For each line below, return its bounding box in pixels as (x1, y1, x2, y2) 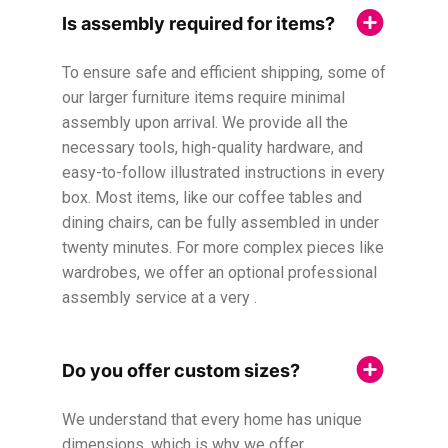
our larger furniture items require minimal (62, 88, 345, 108)
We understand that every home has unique (62, 410, 362, 430)
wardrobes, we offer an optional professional (62, 263, 377, 283)
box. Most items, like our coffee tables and (62, 188, 362, 208)
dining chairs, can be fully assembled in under (62, 213, 379, 233)
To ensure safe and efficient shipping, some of (62, 63, 386, 83)
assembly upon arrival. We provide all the (62, 113, 348, 133)
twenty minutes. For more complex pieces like (62, 238, 384, 258)
